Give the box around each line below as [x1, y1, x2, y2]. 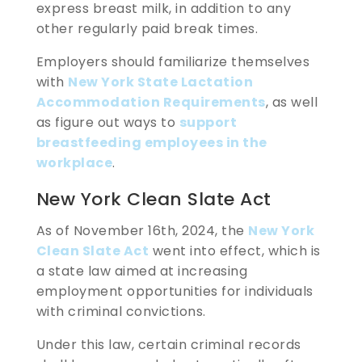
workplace [36, 153, 113, 172]
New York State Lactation [68, 72, 254, 91]
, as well [265, 92, 318, 112]
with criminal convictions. [36, 301, 206, 321]
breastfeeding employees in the [36, 133, 267, 152]
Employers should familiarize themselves [36, 52, 310, 71]
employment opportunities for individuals [36, 281, 314, 301]
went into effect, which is [149, 241, 321, 260]
